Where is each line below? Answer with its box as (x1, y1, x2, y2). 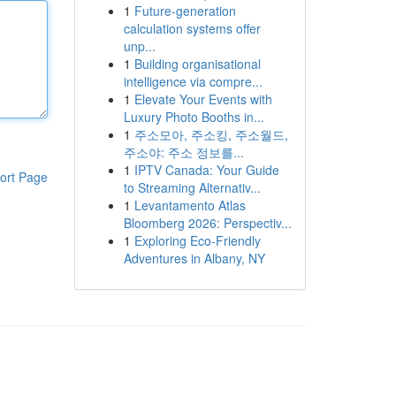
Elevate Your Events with (133, 90, 272, 108)
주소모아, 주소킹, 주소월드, (133, 126, 288, 143)
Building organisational (133, 55, 261, 72)
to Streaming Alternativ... (123, 179, 261, 196)
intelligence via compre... (123, 72, 263, 90)
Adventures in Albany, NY (123, 249, 265, 267)
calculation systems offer (123, 19, 261, 37)
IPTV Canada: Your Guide (133, 161, 279, 179)
